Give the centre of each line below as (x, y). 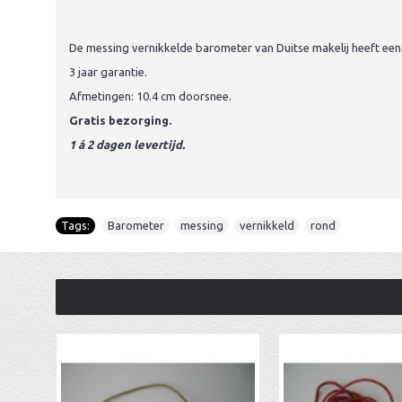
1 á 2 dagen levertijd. (127, 144)
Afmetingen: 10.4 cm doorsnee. (150, 96)
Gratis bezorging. (120, 120)
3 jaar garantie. (108, 72)
